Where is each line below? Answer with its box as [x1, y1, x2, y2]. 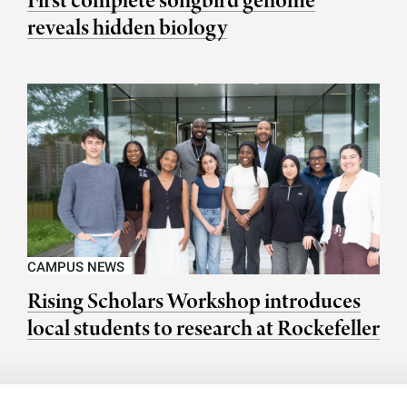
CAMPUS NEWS [27, 259, 124, 276]
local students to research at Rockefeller [27, 314, 380, 345]
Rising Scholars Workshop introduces [27, 287, 361, 318]
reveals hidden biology [27, 14, 227, 45]
